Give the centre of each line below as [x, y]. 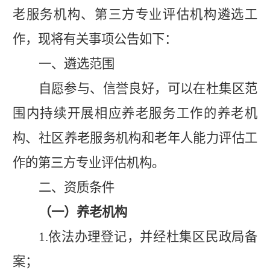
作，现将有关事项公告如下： [95, 39]
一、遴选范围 [76, 64]
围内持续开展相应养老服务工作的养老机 [135, 113]
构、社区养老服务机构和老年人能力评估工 [135, 138]
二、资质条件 [76, 187]
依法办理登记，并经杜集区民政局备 [152, 237]
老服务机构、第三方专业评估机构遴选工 [135, 14]
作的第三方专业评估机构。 [89, 162]
